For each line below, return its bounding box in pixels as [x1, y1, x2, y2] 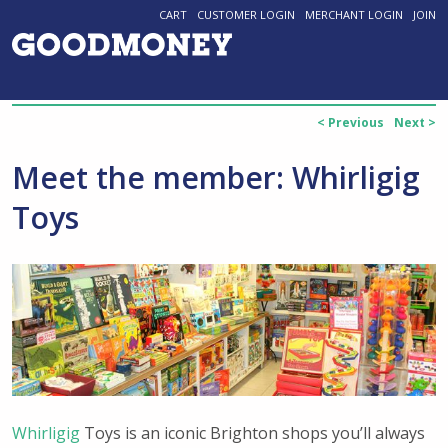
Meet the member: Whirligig [11, 157, 420, 198]
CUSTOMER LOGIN [197, 7, 296, 23]
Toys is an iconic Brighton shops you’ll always [79, 422, 425, 445]
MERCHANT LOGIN [305, 7, 404, 23]
